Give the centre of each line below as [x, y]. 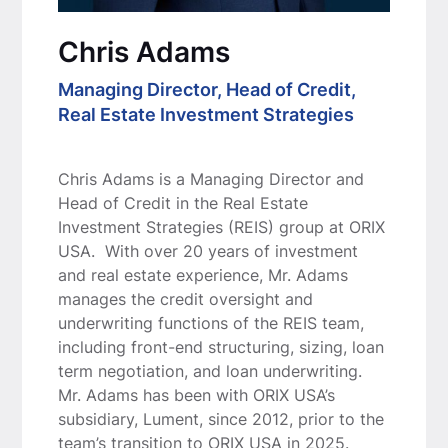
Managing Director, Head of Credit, [206, 89]
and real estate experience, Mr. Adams [202, 274]
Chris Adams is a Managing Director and [210, 178]
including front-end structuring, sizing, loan [220, 346]
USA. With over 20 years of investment [207, 250]
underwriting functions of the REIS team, [210, 322]
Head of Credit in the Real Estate [182, 202]
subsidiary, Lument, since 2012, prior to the [220, 418]
